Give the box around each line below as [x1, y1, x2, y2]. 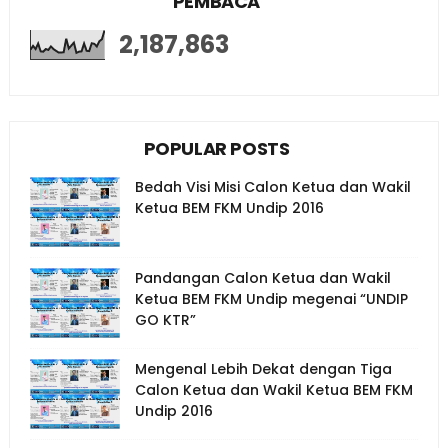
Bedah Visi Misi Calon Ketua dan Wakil [134, 177, 411, 197]
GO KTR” [134, 310, 196, 330]
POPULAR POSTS [143, 136, 290, 161]
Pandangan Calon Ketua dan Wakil [134, 268, 391, 288]
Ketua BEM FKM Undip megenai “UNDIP [134, 289, 408, 309]
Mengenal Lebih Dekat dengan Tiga [134, 359, 392, 379]
